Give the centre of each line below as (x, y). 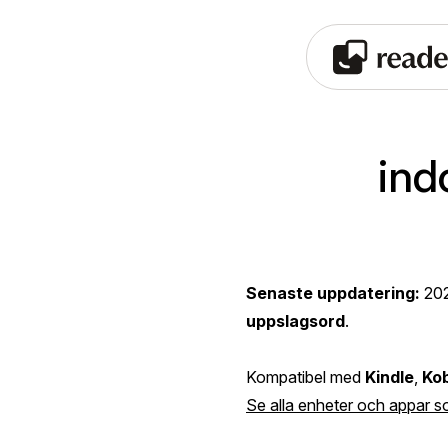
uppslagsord (295, 320)
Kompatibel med (305, 376)
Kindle (389, 376)
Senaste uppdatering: (333, 292)
